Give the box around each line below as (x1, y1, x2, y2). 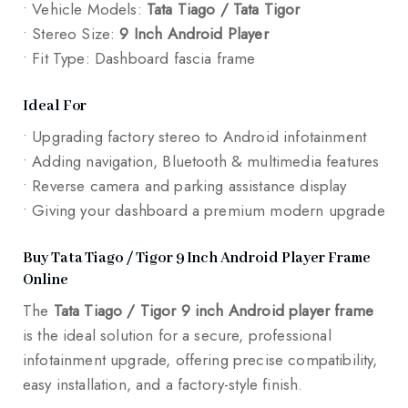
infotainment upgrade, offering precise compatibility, (23, 349, 378, 372)
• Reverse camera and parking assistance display (23, 175, 347, 198)
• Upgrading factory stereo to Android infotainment (23, 126, 366, 148)
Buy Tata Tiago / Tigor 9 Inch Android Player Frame (23, 249, 371, 269)
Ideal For (23, 97, 87, 117)
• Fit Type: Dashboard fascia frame (23, 47, 256, 70)
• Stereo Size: (23, 23, 120, 46)
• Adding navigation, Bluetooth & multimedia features (23, 150, 380, 173)
